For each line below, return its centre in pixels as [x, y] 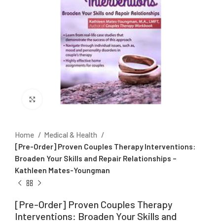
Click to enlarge [68, 99]
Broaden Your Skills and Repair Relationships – [96, 159]
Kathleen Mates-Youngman [62, 170]
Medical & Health [71, 135]
